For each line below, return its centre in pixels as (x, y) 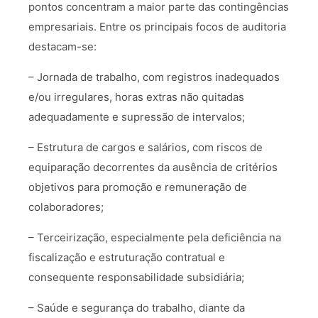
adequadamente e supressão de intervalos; (137, 117)
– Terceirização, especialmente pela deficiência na (155, 238)
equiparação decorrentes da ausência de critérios (153, 168)
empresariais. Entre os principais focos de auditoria (157, 27)
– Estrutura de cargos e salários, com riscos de (146, 148)
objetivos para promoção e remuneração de (138, 187)
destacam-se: (62, 47)
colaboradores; (66, 207)
